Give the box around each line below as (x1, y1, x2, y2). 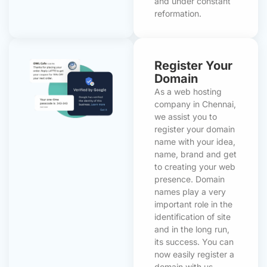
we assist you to (154, 111, 217, 122)
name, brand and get (154, 148, 237, 159)
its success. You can (154, 236, 234, 247)
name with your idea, (154, 136, 235, 147)
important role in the (154, 198, 232, 209)
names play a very (154, 186, 226, 197)
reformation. (154, 8, 201, 18)
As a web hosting (154, 86, 222, 97)
